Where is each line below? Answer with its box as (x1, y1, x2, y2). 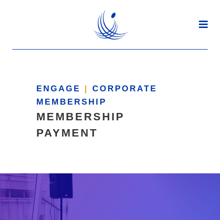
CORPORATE (88, 84, 157, 93)
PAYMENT (36, 127, 98, 139)
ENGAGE (36, 84, 84, 93)
